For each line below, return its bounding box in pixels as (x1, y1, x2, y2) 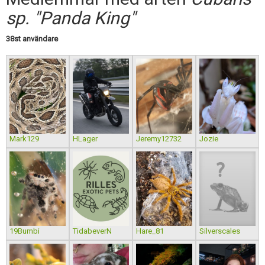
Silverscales (199, 227, 240, 236)
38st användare (6, 34, 58, 43)
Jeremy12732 (136, 134, 182, 143)
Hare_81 (136, 227, 164, 236)
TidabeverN (73, 227, 112, 236)
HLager (73, 134, 98, 143)
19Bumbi (9, 227, 40, 236)
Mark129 (9, 134, 39, 143)
